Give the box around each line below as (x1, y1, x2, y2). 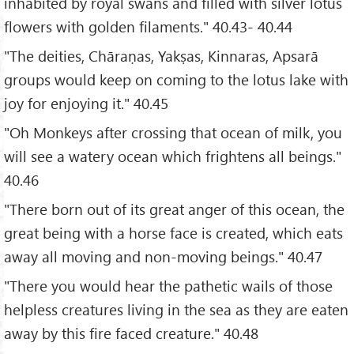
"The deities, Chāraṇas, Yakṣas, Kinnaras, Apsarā (4, 46, 318, 66)
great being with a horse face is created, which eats (4, 222, 343, 243)
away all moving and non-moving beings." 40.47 (4, 246, 322, 266)
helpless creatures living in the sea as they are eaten (4, 299, 348, 319)
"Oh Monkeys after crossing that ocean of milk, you (4, 122, 342, 143)
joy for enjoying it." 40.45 (4, 93, 168, 114)
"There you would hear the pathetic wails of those (4, 275, 333, 296)
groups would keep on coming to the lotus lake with (4, 70, 348, 90)
